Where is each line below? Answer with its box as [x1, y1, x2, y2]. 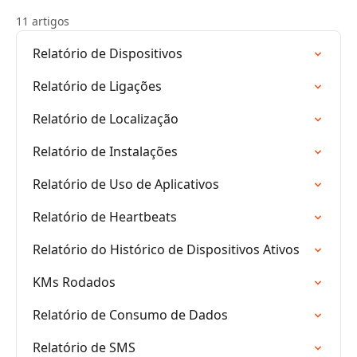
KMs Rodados [33, 273, 116, 291]
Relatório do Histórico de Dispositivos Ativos [33, 241, 300, 258]
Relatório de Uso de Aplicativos [33, 175, 219, 193]
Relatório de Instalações [33, 143, 178, 160]
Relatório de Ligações [33, 77, 162, 95]
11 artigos [16, 14, 69, 29]
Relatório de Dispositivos [33, 45, 182, 62]
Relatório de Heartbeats [33, 208, 177, 226]
